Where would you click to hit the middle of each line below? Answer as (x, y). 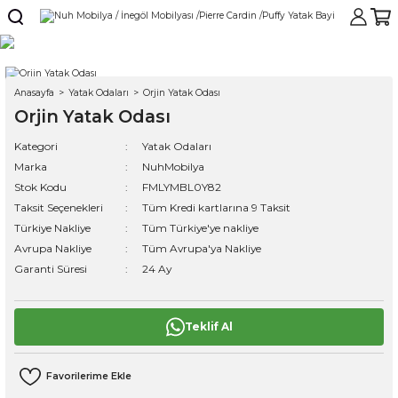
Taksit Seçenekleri (59, 207)
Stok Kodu (40, 187)
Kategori (36, 146)
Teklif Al (208, 327)
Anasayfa (34, 92)
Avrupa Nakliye (53, 248)
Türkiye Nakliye (52, 227)
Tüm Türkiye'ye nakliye (200, 227)
